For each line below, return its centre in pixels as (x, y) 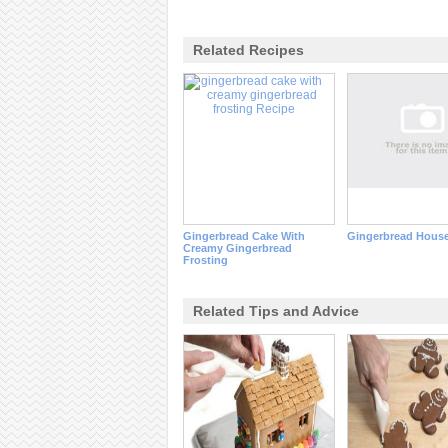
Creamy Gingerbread (237, 248)
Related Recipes (248, 50)
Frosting (205, 260)
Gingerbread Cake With (243, 236)
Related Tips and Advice (275, 311)
